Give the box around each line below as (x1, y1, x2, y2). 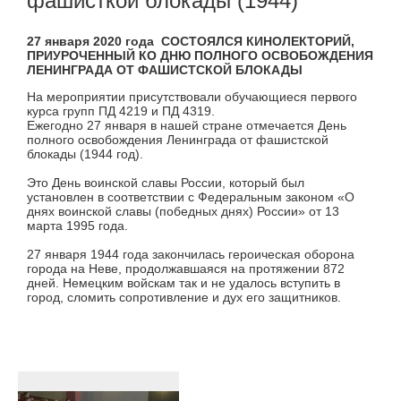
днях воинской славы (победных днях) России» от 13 (27, 203, 339, 218)
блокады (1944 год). (27, 146, 143, 161)
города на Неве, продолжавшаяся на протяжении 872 (27, 260, 345, 276)
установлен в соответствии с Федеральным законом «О (27, 189, 354, 204)
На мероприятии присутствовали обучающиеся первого (27, 89, 357, 104)
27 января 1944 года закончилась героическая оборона (27, 246, 354, 261)
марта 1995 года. (27, 218, 128, 233)
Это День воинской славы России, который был (27, 175, 304, 190)
